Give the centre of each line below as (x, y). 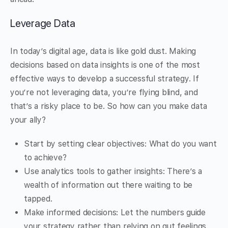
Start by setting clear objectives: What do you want (120, 144)
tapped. (38, 199)
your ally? (28, 120)
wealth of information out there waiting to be (108, 185)
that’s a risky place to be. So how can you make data (109, 106)
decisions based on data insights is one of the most (105, 65)
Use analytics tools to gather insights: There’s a (113, 172)
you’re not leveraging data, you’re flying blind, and (104, 93)
